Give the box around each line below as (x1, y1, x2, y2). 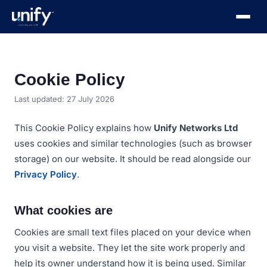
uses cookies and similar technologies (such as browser (14, 138, 252, 149)
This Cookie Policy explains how (14, 122, 154, 133)
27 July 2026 (67, 94, 114, 104)
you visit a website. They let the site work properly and (14, 242, 245, 253)
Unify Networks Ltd (154, 122, 238, 133)
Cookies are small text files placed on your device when (14, 226, 251, 238)
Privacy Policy (14, 169, 77, 180)
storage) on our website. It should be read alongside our (14, 153, 251, 164)
